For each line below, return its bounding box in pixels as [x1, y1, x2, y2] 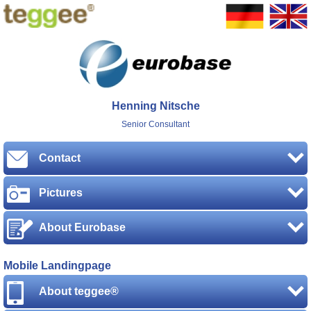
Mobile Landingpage [3, 260, 111, 272]
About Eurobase [39, 221, 126, 234]
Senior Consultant [121, 119, 190, 130]
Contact [39, 152, 81, 165]
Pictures [39, 187, 83, 199]
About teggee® [39, 285, 119, 298]
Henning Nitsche [111, 99, 200, 112]
